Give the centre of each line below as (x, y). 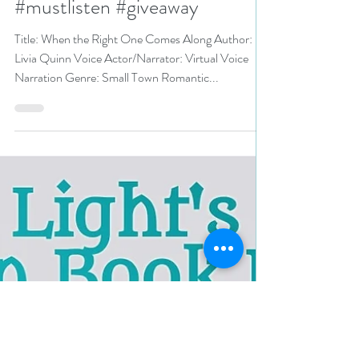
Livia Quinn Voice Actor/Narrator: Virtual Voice (44, 111)
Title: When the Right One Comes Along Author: (114, 92)
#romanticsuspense (94, 31)
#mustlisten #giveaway (107, 60)
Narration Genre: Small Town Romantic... (142, 130)
